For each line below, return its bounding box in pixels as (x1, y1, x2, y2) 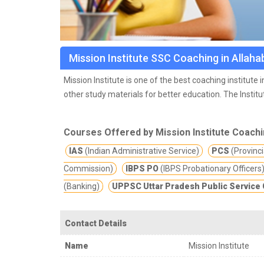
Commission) (64, 163, 113, 173)
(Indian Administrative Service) (83, 146, 199, 156)
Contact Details (65, 218, 127, 228)
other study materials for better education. (64, 89, 222, 99)
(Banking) (64, 181, 100, 191)
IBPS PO (126, 163, 159, 173)
